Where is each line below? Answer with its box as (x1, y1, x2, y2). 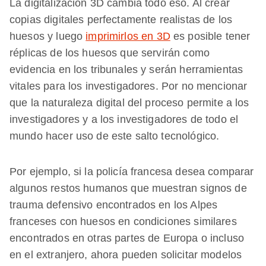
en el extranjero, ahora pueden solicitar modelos (9, 248, 242, 261)
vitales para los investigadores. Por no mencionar (9, 80, 248, 92)
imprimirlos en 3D (85, 30, 170, 42)
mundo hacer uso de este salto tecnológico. (9, 129, 220, 142)
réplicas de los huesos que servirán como (9, 46, 210, 59)
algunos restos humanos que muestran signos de (9, 182, 247, 194)
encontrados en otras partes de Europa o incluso (9, 232, 245, 244)
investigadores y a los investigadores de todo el (9, 113, 239, 125)
